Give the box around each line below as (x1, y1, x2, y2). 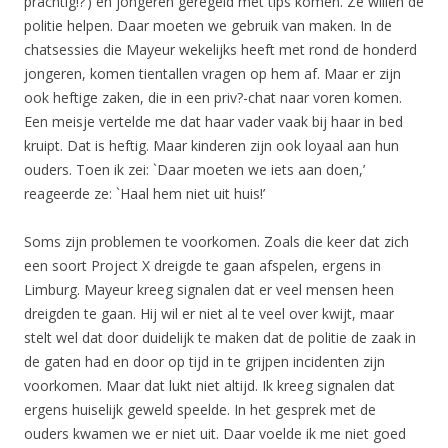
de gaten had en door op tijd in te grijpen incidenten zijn (24, 352, 385, 371)
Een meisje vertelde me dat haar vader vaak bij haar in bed (24, 112, 403, 131)
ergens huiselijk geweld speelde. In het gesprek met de (24, 400, 376, 419)
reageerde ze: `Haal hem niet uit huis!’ (24, 184, 265, 203)
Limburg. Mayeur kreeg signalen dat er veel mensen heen (24, 280, 394, 299)
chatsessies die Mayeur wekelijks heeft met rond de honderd (24, 40, 417, 59)
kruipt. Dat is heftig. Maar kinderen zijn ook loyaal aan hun (24, 136, 399, 155)
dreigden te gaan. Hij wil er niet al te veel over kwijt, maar (24, 304, 394, 323)
